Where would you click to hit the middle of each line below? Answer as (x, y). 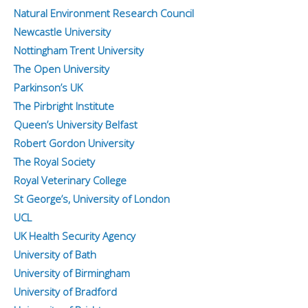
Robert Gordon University (74, 143)
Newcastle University (62, 32)
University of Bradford (65, 292)
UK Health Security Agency (75, 236)
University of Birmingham (72, 273)
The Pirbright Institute (64, 106)
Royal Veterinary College (70, 180)
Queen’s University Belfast (76, 125)
